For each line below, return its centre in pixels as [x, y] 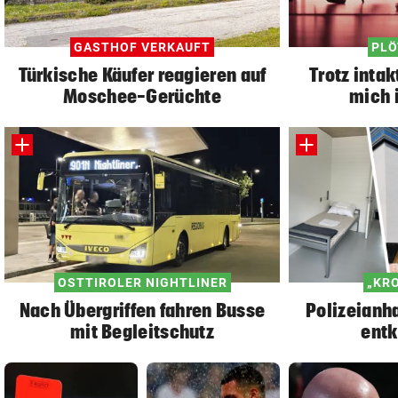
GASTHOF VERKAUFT [142, 47]
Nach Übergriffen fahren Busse [142, 310]
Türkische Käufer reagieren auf [142, 74]
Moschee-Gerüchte [142, 96]
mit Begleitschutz [142, 331]
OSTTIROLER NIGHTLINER [142, 282]
